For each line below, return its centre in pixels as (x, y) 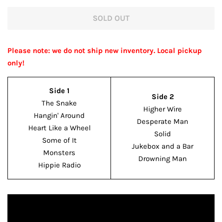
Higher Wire (163, 109)
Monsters (59, 152)
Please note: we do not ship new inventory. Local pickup (105, 50)
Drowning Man (163, 158)
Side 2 (163, 96)
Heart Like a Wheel (59, 128)
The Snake (59, 103)
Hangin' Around (59, 115)
